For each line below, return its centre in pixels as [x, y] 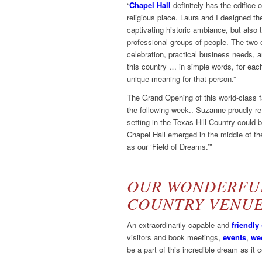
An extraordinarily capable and [179, 225]
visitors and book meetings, [175, 237]
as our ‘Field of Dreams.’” [169, 147]
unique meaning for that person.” [181, 79]
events [235, 237]
